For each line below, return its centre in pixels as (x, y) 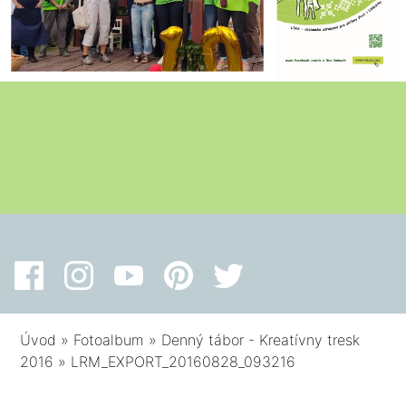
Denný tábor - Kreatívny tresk (261, 340)
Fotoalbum (109, 340)
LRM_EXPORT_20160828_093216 (184, 362)
